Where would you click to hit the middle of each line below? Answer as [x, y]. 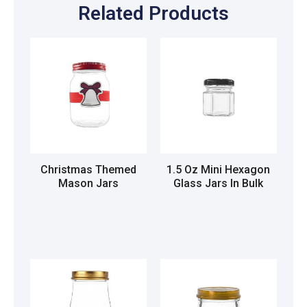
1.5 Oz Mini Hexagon [219, 169]
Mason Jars [89, 183]
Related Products [153, 14]
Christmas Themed [89, 169]
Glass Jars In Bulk [219, 183]
